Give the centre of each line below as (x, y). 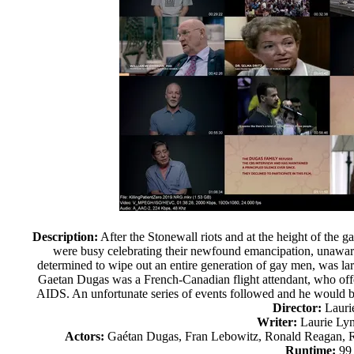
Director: (298, 308)
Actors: (85, 336)
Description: (65, 237)
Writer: (277, 322)
